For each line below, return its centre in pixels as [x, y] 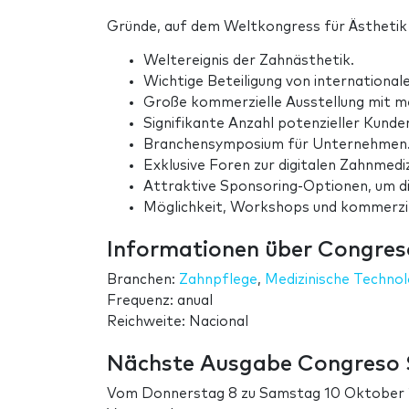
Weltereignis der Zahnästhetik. [249, 61]
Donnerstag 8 [189, 394]
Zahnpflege [218, 280]
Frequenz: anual [160, 301]
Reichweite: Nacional [178, 322]
